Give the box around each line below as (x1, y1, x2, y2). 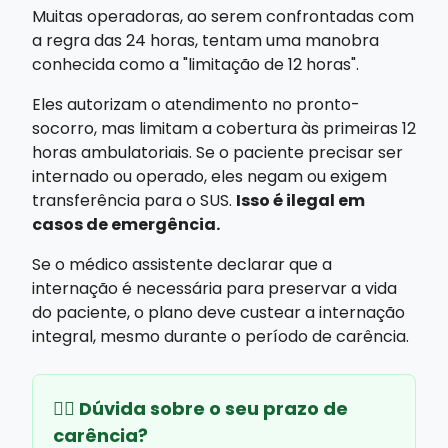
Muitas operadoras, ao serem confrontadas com (32, 4, 414, 28)
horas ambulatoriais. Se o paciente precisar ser (32, 140, 403, 164)
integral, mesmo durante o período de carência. (32, 324, 409, 348)
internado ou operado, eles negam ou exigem (32, 164, 387, 188)
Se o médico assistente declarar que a (32, 252, 332, 276)
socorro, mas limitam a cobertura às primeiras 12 (32, 116, 416, 140)
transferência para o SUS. (32, 188, 236, 212)
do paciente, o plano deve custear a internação (32, 300, 405, 324)
